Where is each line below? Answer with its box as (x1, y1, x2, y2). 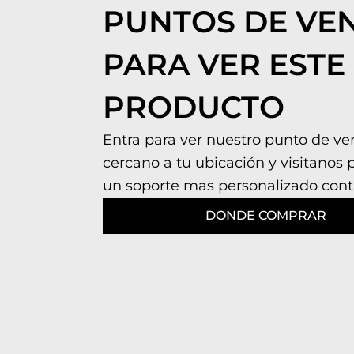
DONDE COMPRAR (205, 207, 326, 223)
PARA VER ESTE (103, 45, 345, 83)
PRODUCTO (103, 88, 284, 126)
